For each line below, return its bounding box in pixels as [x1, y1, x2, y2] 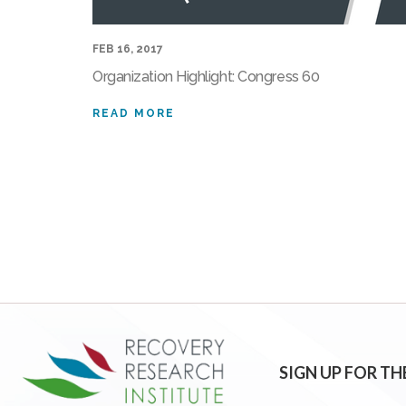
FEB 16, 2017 [92, 43, 163, 56]
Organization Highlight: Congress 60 [92, 68, 320, 86]
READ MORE [92, 107, 175, 121]
